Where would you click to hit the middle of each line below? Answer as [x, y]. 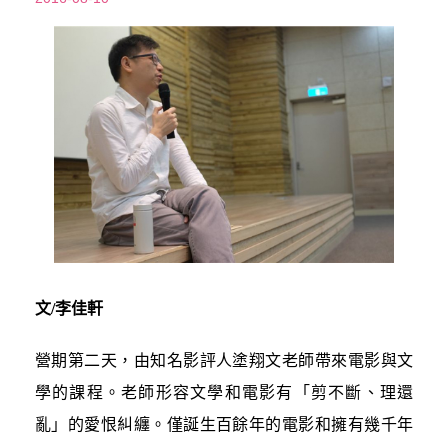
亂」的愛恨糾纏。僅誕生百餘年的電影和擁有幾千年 [224, 424]
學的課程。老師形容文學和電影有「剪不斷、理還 [224, 392]
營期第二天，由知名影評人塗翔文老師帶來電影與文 [224, 360]
